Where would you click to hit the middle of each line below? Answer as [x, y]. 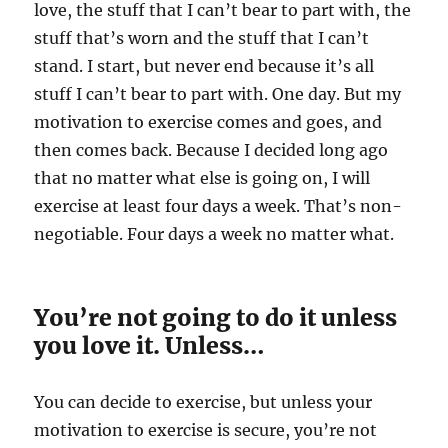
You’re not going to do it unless [216, 318]
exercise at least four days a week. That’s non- [218, 206]
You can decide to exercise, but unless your [203, 402]
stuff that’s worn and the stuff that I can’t [202, 38]
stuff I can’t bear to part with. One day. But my [218, 94]
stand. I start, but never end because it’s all [204, 66]
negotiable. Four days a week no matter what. [214, 234]
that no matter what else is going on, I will [202, 178]
